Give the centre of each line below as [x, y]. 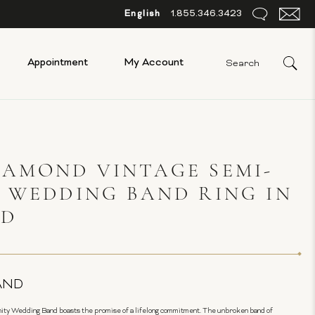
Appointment [57, 63]
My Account [154, 63]
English [142, 14]
